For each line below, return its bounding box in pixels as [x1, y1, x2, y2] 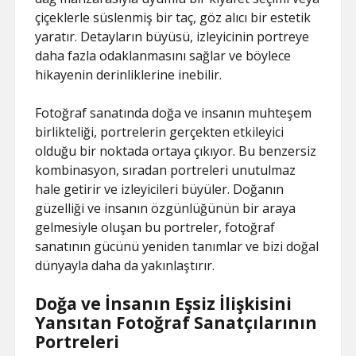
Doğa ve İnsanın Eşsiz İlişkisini [35, 292, 292, 315]
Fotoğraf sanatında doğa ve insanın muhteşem [35, 103, 312, 122]
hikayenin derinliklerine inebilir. [35, 65, 222, 83]
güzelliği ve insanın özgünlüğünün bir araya [35, 199, 296, 217]
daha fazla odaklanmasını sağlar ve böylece [35, 46, 292, 64]
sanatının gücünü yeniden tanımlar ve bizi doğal [35, 237, 319, 255]
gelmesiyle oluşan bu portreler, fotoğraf [35, 218, 276, 236]
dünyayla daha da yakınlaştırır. [35, 256, 215, 274]
